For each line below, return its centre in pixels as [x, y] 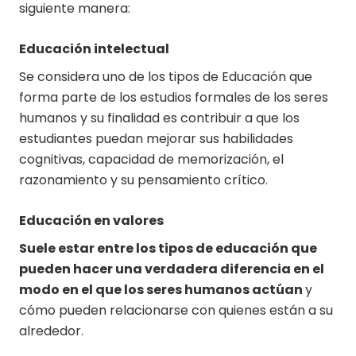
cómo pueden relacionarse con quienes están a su [176, 311]
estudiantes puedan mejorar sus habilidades [156, 139]
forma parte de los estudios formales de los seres [174, 98]
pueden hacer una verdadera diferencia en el [172, 269]
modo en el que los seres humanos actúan [162, 290]
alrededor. [51, 331]
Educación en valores [93, 221]
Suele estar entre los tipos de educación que [168, 249]
